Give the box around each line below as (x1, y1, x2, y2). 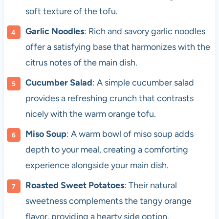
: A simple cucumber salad (92, 77, 194, 88)
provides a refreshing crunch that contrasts (25, 93, 194, 104)
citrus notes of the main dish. (25, 57, 137, 68)
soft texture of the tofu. (25, 6, 118, 17)
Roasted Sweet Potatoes (25, 180, 124, 191)
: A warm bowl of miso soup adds (66, 129, 194, 140)
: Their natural (124, 180, 177, 191)
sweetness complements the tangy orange (25, 196, 192, 207)
